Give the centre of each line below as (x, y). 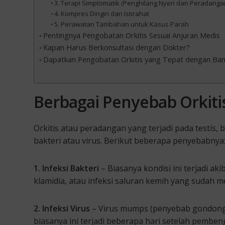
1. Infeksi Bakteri (66, 168)
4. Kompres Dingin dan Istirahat (102, 13)
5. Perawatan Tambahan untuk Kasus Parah (122, 24)
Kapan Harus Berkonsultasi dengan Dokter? (116, 47)
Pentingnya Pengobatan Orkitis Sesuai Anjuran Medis (131, 35)
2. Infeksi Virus (62, 208)
